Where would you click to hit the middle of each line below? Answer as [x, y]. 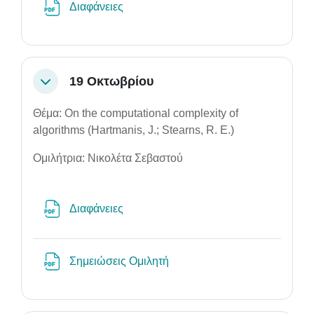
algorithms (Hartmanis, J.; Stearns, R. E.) [134, 130]
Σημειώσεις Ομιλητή [121, 261]
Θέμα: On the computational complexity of [136, 113]
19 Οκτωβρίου [111, 81]
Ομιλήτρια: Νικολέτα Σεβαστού [108, 158]
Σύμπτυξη [62, 86]
